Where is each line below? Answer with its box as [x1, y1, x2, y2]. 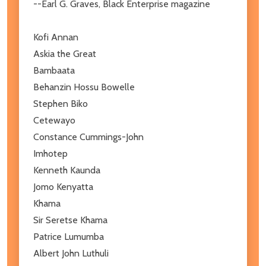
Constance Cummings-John [33, 131, 146, 142]
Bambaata [33, 64, 77, 76]
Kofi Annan [33, 31, 81, 43]
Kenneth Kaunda [33, 164, 103, 176]
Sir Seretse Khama [33, 214, 110, 226]
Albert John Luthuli [33, 247, 111, 259]
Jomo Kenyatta [33, 180, 96, 192]
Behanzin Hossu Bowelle [33, 81, 137, 93]
